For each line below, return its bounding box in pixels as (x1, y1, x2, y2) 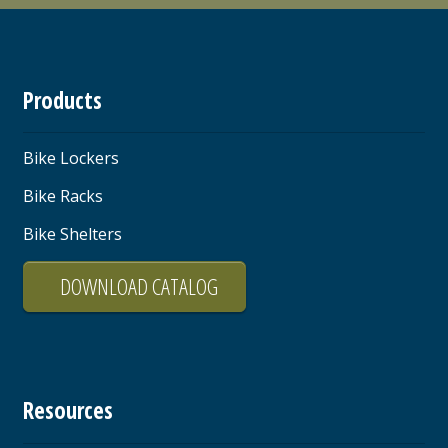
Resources (22, 395, 113, 427)
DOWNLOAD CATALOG (59, 270, 218, 302)
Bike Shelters (22, 222, 122, 245)
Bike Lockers (22, 146, 119, 169)
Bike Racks (22, 184, 103, 207)
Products (22, 84, 102, 116)
